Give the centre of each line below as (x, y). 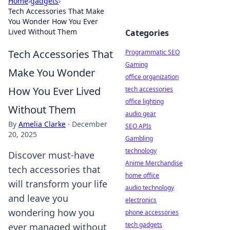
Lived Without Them (43, 32)
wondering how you (51, 213)
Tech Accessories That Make (56, 11)
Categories (147, 33)
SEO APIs (138, 126)
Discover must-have (51, 155)
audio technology (150, 188)
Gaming (137, 64)
